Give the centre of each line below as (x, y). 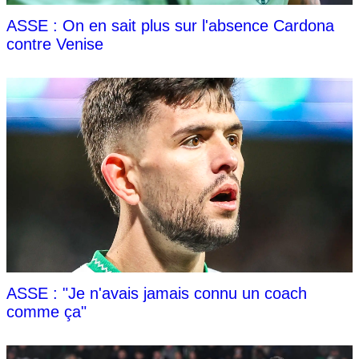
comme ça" (46, 311)
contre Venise (55, 44)
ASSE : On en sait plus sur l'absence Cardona (170, 25)
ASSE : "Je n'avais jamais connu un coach (157, 293)
